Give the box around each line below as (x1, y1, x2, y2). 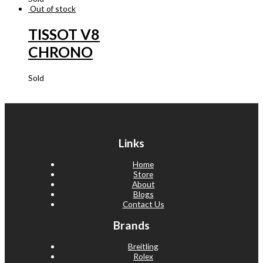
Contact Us (122, 199, 164, 210)
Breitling (128, 241, 159, 251)
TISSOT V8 (28, 25, 100, 43)
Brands (113, 218, 150, 232)
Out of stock (30, 3, 76, 14)
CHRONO (28, 43, 93, 61)
